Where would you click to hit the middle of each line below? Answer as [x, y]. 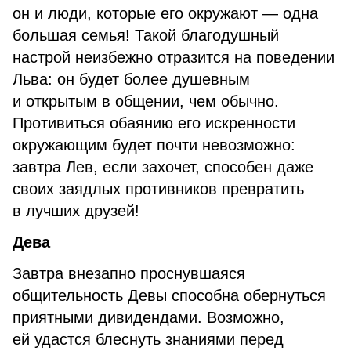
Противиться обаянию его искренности [154, 123]
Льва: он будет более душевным [131, 79]
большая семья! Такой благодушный [146, 35]
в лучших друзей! [76, 211]
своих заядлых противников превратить [158, 189]
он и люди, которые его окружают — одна [165, 13]
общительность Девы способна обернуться [169, 295]
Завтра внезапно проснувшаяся [129, 273]
